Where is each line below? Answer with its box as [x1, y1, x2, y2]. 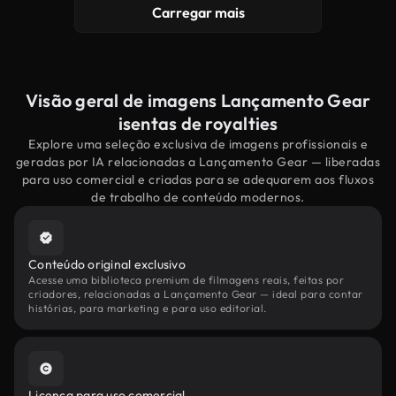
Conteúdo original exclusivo [28, 256, 186, 272]
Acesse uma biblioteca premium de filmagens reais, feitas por [28, 273, 344, 286]
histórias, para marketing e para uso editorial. [28, 301, 267, 315]
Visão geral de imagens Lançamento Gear [25, 89, 371, 111]
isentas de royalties [118, 112, 278, 134]
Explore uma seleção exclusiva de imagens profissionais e [28, 136, 368, 152]
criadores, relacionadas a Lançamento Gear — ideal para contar [28, 287, 363, 301]
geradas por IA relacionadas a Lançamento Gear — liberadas [15, 154, 381, 170]
